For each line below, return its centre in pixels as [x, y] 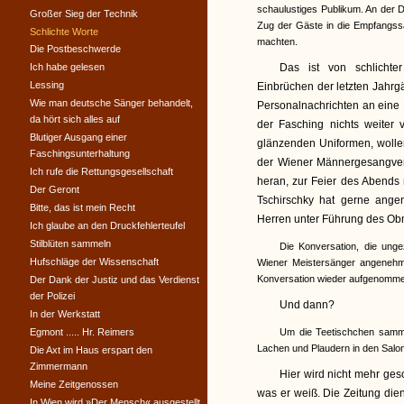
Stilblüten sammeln [70, 243]
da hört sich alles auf [75, 119]
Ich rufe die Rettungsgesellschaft [101, 171]
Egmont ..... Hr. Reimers [82, 332]
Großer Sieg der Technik [84, 14]
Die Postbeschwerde [75, 49]
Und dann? [307, 305]
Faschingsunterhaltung [80, 153]
